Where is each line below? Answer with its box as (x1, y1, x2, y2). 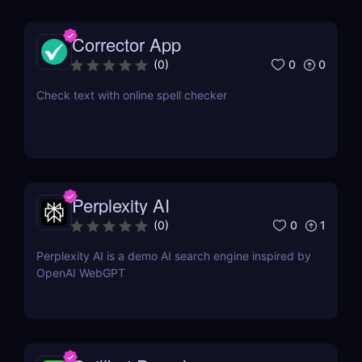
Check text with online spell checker (36, 88, 227, 103)
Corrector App (72, 32, 181, 57)
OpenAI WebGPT (36, 266, 125, 280)
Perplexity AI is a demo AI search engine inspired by (36, 249, 311, 263)
